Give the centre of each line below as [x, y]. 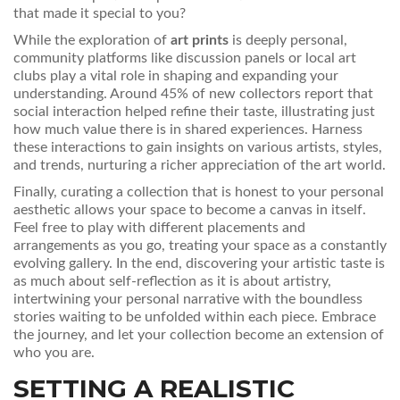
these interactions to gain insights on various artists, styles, [198, 148]
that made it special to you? [100, 14]
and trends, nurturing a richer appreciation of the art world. [200, 166]
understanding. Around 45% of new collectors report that [193, 94]
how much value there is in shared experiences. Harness [188, 130]
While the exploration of [92, 41]
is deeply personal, [288, 41]
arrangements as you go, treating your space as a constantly [200, 246]
